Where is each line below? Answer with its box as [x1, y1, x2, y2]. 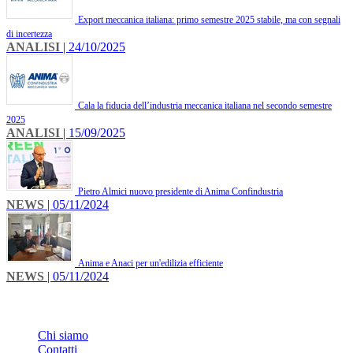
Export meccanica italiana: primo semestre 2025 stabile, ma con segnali [78, 14, 340, 26]
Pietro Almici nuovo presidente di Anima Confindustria [78, 186, 283, 198]
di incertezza [6, 28, 52, 40]
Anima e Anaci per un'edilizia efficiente [78, 258, 223, 269]
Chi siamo [38, 329, 88, 343]
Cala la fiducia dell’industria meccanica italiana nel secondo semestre [78, 100, 332, 112]
